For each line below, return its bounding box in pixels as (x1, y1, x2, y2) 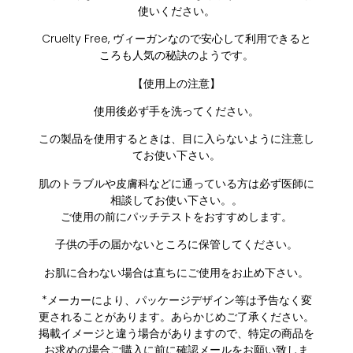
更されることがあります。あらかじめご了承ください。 (39, 308, 314, 325)
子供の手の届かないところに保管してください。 (55, 236, 298, 253)
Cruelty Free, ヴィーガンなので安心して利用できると (42, 31, 311, 47)
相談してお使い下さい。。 (110, 191, 243, 208)
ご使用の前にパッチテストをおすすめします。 (61, 208, 292, 225)
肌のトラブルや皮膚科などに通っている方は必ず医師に (39, 175, 314, 191)
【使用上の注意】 (132, 75, 221, 91)
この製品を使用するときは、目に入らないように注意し (39, 131, 314, 147)
